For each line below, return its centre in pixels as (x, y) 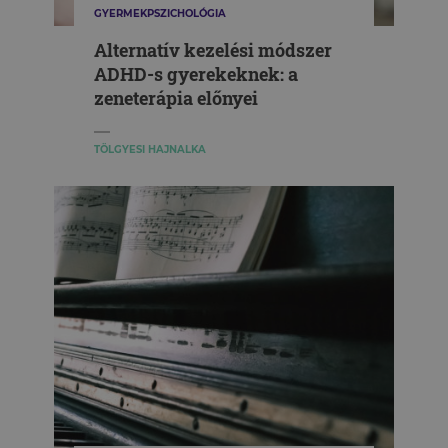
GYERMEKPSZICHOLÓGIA (160, 13)
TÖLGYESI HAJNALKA (150, 149)
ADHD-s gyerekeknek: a (196, 74)
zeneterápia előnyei (176, 98)
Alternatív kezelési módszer (213, 50)
